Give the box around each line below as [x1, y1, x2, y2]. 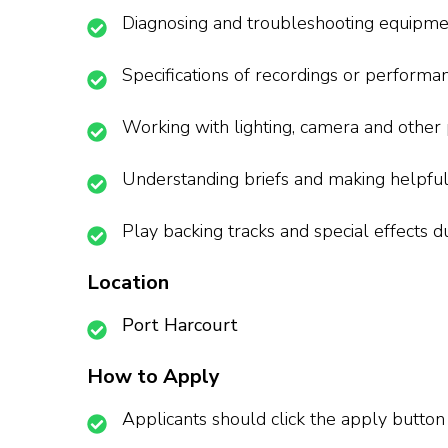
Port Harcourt [122, 313, 238, 338]
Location [87, 269, 169, 297]
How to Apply [87, 363, 220, 391]
